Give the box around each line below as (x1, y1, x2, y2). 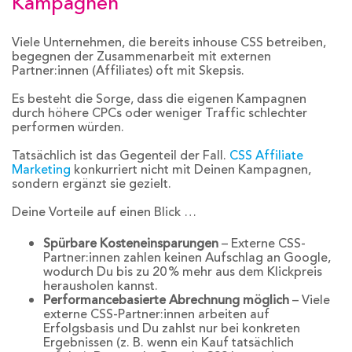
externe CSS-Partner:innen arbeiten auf (43, 305, 269, 324)
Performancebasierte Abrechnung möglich (43, 291, 289, 310)
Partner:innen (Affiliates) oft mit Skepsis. (12, 60, 244, 80)
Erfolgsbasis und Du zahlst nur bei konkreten (43, 319, 300, 339)
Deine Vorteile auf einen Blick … (12, 202, 196, 222)
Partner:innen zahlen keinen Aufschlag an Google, (43, 248, 331, 268)
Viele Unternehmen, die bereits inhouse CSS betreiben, (12, 32, 326, 52)
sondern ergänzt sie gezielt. (12, 174, 171, 193)
